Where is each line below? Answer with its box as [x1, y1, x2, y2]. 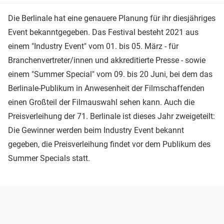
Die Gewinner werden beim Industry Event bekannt [8, 125, 184, 135]
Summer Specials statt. [8, 153, 90, 163]
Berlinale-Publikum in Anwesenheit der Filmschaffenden [8, 83, 204, 93]
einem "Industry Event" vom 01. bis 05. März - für [8, 41, 178, 51]
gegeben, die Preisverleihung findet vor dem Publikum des [8, 139, 210, 149]
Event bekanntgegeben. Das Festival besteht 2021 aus [8, 27, 198, 37]
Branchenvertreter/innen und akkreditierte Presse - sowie [8, 55, 205, 65]
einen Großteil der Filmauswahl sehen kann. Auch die [8, 97, 194, 107]
